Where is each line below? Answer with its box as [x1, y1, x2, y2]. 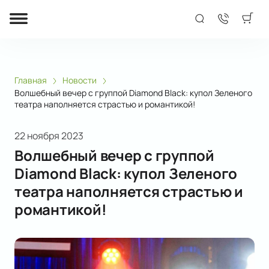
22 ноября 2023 [14, 129, 83, 143]
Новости [62, 74, 97, 86]
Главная [14, 74, 47, 86]
